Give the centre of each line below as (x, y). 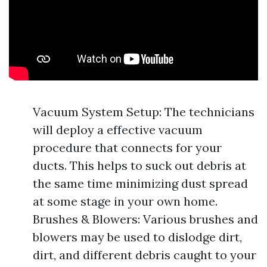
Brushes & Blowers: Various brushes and (145, 219)
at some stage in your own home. (125, 201)
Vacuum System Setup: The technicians (144, 112)
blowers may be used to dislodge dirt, (137, 237)
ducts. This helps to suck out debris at (139, 165)
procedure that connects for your (127, 148)
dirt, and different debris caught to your (145, 255)
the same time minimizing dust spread (140, 183)
